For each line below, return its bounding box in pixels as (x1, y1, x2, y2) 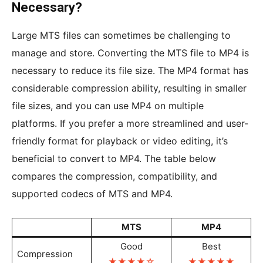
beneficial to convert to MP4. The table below (12, 153, 216, 165)
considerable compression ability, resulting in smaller (12, 82, 247, 95)
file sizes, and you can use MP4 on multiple (12, 100, 204, 112)
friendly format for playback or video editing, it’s (12, 135, 228, 147)
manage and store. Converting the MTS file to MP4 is (12, 47, 249, 59)
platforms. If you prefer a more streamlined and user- (12, 117, 248, 130)
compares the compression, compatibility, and (12, 170, 217, 183)
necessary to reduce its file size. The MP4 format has (12, 65, 248, 77)
